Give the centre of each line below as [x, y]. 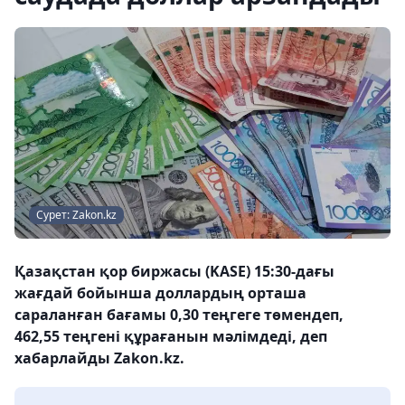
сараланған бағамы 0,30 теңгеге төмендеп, [179, 315]
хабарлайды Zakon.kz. [99, 358]
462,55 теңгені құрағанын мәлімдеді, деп [171, 336]
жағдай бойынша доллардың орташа [160, 293]
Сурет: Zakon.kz [76, 215]
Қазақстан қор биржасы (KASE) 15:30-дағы [174, 271]
